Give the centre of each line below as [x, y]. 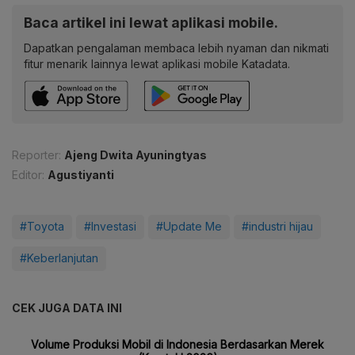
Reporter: [36, 155]
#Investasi [110, 227]
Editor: [28, 175]
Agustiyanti [81, 175]
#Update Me [189, 227]
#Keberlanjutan [59, 258]
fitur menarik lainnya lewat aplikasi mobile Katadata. [157, 64]
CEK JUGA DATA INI [67, 308]
